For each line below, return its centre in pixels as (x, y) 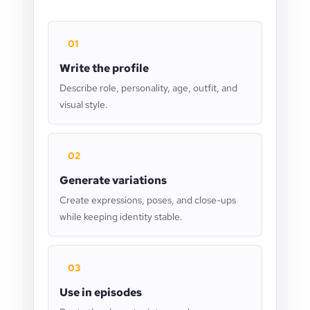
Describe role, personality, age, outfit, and (148, 88)
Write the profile (104, 68)
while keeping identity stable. (121, 217)
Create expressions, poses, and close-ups (148, 200)
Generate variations (113, 180)
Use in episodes (101, 292)
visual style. (84, 104)
